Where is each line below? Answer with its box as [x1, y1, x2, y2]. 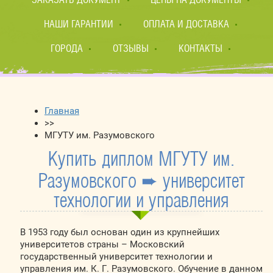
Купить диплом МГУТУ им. [48, 151, 235, 169]
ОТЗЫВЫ [113, 43, 149, 54]
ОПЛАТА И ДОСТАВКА [143, 18, 229, 30]
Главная [44, 105, 79, 116]
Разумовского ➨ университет [37, 173, 245, 191]
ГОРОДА [51, 43, 83, 54]
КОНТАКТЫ [178, 43, 222, 54]
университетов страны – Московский [19, 239, 185, 250]
